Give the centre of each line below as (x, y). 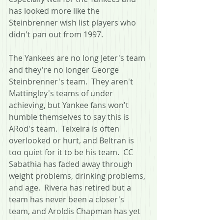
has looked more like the (55, 11)
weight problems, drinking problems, (78, 176)
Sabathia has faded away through (72, 164)
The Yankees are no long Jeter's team (78, 58)
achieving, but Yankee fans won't (70, 105)
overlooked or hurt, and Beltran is (72, 140)
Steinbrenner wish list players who (73, 22)
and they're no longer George (65, 69)
